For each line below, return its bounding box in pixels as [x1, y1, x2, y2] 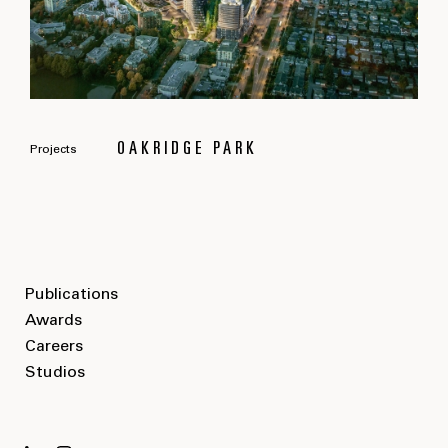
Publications [25, 286, 118, 303]
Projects [30, 143, 77, 156]
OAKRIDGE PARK [117, 140, 258, 159]
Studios [25, 364, 85, 381]
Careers [25, 338, 83, 355]
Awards [25, 312, 82, 329]
